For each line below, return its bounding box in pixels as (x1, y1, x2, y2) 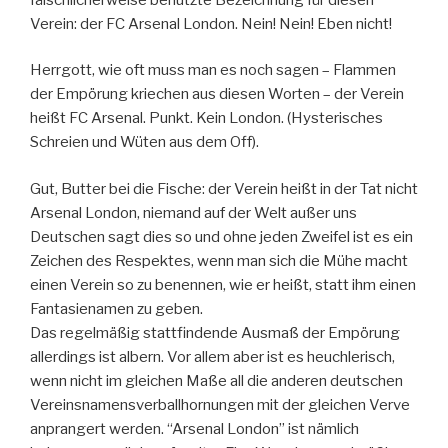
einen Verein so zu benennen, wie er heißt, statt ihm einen (30, 275, 416, 294)
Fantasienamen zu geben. (30, 299, 203, 318)
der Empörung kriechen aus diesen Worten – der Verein (30, 85, 404, 104)
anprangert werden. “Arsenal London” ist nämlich (30, 419, 359, 438)
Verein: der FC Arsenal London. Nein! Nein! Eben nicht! (30, 14, 392, 33)
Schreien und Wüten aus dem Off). (30, 133, 259, 152)
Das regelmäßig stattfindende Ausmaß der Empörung (30, 323, 400, 342)
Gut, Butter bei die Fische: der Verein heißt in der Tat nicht (30, 179, 418, 198)
